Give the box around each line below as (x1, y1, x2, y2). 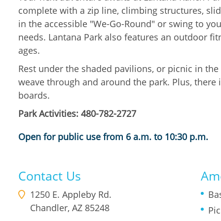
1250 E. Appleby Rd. (30, 188, 111, 200)
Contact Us (18, 167, 81, 184)
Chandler (30, 202, 68, 214)
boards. (18, 89, 52, 101)
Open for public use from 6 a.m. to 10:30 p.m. (18, 131, 208, 143)
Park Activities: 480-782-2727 (18, 108, 136, 119)
